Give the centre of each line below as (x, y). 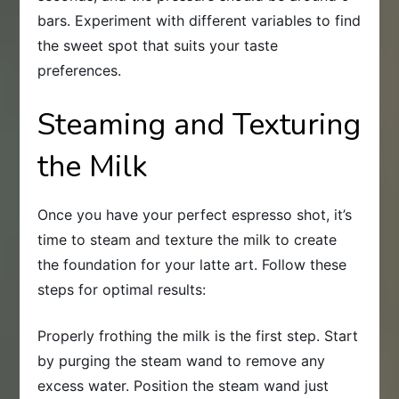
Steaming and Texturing (199, 125)
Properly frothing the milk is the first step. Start (198, 336)
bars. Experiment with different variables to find (199, 21)
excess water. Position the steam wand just (183, 386)
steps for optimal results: (122, 290)
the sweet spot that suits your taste (158, 46)
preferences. (80, 71)
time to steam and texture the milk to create (187, 240)
